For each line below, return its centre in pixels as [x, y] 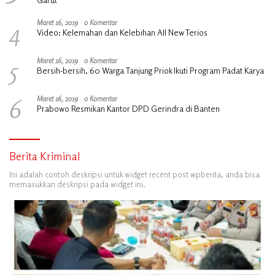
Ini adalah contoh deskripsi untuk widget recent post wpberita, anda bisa [134, 174]
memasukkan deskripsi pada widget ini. [77, 184]
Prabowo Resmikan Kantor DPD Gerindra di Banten [128, 108]
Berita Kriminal [45, 156]
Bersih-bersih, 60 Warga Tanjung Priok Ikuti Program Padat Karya [150, 70]
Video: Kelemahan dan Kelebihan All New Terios [122, 32]
